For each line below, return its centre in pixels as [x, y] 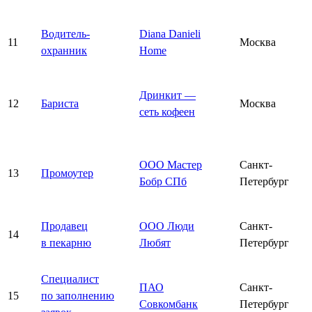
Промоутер [67, 173]
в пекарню [66, 242]
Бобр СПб [163, 181]
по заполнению [78, 295]
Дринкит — [167, 95]
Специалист [70, 279]
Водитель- [65, 33]
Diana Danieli [170, 33]
